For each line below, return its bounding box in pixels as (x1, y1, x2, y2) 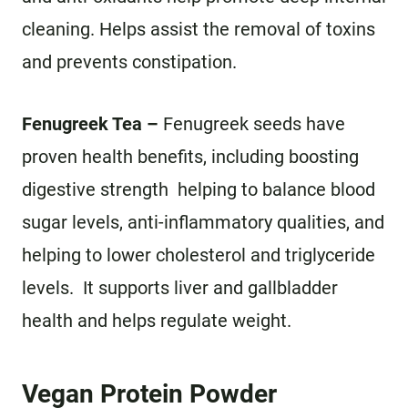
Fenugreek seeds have (163, 113, 345, 135)
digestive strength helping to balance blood (22, 178, 375, 200)
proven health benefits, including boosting (22, 146, 359, 168)
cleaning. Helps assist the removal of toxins (22, 18, 375, 40)
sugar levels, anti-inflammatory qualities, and (22, 211, 384, 233)
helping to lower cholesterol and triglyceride (22, 244, 375, 266)
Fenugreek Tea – (22, 113, 163, 135)
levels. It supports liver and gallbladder (22, 277, 338, 299)
